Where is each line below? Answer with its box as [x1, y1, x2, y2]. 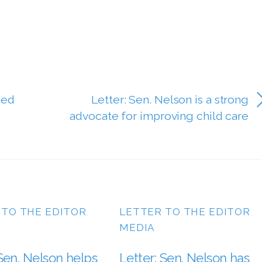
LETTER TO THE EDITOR [119, 205, 251, 218]
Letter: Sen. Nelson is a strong [91, 92, 249, 106]
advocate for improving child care [70, 109, 249, 123]
